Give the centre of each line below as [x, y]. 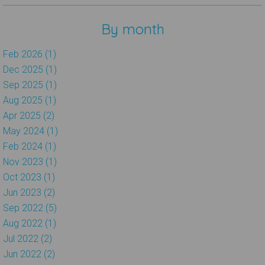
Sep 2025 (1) [30, 85]
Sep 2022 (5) [30, 208]
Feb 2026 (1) [30, 54]
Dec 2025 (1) [30, 69]
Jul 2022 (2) [28, 238]
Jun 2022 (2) [29, 254]
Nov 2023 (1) [30, 161]
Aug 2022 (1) [30, 223]
